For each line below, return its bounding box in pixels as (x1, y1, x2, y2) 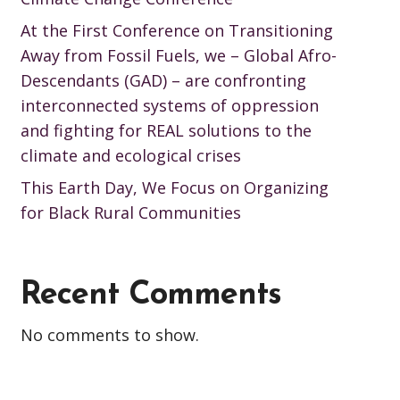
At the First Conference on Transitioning (20, 20, 333, 41)
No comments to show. (20, 324, 199, 346)
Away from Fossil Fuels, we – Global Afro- (20, 45, 337, 66)
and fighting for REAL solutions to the (20, 120, 312, 141)
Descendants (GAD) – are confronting (20, 70, 306, 91)
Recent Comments (20, 279, 281, 312)
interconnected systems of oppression (20, 95, 319, 116)
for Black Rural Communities (20, 202, 241, 223)
